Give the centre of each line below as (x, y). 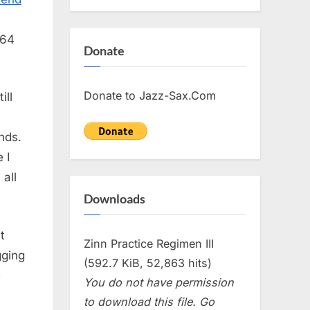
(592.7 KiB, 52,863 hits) (148, 263)
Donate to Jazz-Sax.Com (150, 95)
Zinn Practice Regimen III (149, 243)
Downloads (115, 199)
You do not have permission (159, 282)
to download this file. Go (149, 301)
